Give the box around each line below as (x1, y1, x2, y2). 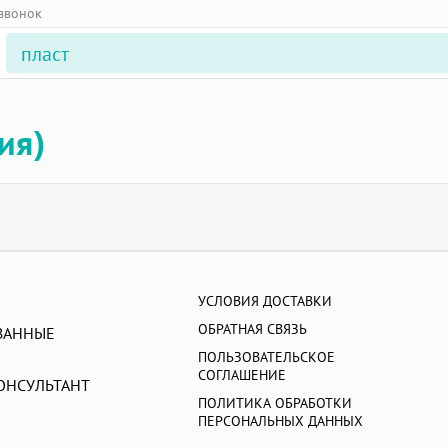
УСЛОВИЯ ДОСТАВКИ (198, 291, 333, 310)
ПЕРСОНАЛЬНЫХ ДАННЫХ (198, 411, 364, 430)
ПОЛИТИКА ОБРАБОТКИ (198, 393, 353, 412)
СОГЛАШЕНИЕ (198, 365, 287, 384)
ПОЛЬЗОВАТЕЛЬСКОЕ (198, 347, 336, 366)
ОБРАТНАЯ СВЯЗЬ (198, 319, 308, 338)
